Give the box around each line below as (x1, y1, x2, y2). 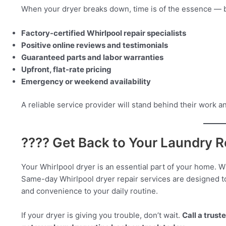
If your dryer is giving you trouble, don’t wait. (21, 210, 182, 220)
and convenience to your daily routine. (21, 186, 158, 196)
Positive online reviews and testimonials (21, 40, 168, 50)
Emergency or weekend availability (21, 76, 151, 86)
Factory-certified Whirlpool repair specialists (21, 28, 186, 38)
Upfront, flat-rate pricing (21, 64, 111, 74)
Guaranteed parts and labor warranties (21, 52, 163, 62)
